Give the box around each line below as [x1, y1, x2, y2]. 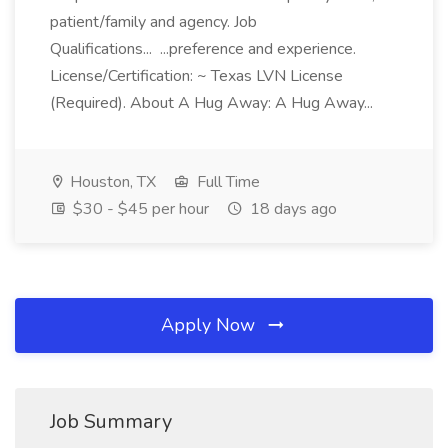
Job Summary [50, 408, 172, 435]
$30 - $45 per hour [69, 198, 209, 220]
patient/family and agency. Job [50, 11, 257, 33]
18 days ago [246, 198, 337, 220]
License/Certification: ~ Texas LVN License [50, 65, 343, 87]
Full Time [193, 171, 260, 193]
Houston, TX [66, 171, 156, 193]
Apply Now [161, 313, 260, 337]
